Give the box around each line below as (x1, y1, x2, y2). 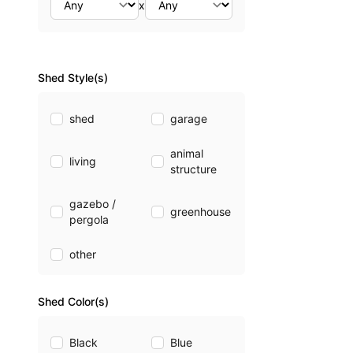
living (69, 154, 96, 168)
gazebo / (69, 197, 116, 210)
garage (169, 112, 207, 125)
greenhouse (169, 205, 231, 218)
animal (169, 147, 203, 160)
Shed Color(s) (38, 295, 109, 308)
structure (169, 162, 217, 176)
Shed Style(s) (38, 71, 108, 84)
